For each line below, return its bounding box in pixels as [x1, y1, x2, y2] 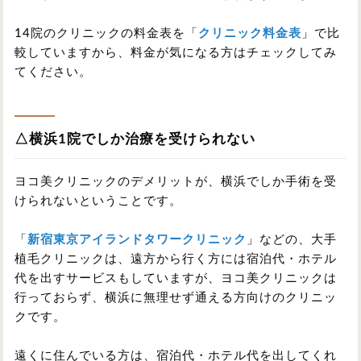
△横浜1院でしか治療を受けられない [15, 131, 255, 146]
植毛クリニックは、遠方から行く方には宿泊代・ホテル [15, 252, 337, 265]
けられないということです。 [15, 194, 182, 207]
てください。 [15, 65, 92, 78]
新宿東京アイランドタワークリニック [27, 233, 247, 246]
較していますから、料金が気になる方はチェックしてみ [15, 46, 337, 59]
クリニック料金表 [198, 27, 301, 39]
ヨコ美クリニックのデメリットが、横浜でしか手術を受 [15, 175, 337, 188]
